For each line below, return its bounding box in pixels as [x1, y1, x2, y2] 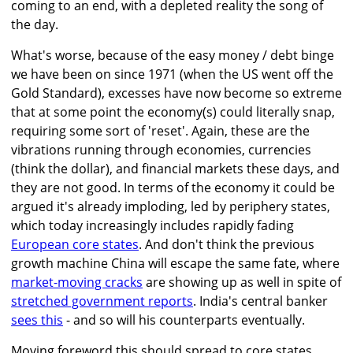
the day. [11, 16, 58, 34]
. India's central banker [193, 292, 328, 310]
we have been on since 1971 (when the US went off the [11, 65, 333, 84]
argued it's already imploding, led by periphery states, [11, 198, 330, 216]
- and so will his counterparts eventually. [63, 311, 305, 329]
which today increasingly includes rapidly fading [11, 217, 294, 235]
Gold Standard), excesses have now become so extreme [11, 84, 342, 102]
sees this [11, 311, 63, 329]
